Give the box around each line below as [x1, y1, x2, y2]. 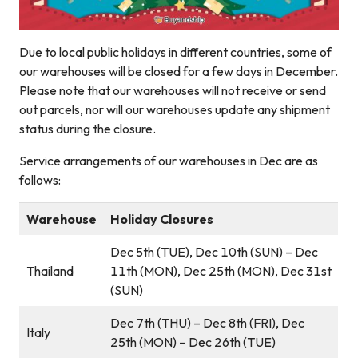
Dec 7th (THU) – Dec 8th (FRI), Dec [110, 314, 304, 331]
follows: [19, 171, 61, 188]
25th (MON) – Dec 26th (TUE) [110, 333, 276, 350]
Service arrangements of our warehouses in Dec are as [19, 152, 318, 169]
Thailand [26, 262, 74, 279]
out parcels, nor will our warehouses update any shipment [19, 101, 330, 117]
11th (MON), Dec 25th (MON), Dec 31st [110, 262, 332, 279]
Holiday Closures [110, 210, 213, 227]
